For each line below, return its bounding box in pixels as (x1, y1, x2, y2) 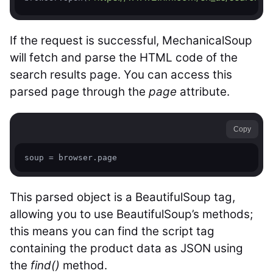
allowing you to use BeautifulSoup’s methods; (10, 207, 253, 221)
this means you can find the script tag (10, 224, 214, 238)
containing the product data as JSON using (10, 241, 243, 255)
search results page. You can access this (10, 68, 232, 82)
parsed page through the (10, 85, 149, 99)
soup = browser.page (24, 153, 117, 162)
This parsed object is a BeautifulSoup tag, (10, 190, 235, 204)
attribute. (177, 85, 230, 99)
